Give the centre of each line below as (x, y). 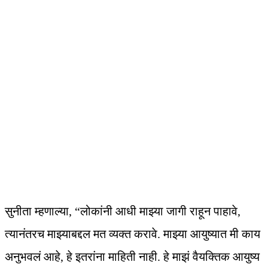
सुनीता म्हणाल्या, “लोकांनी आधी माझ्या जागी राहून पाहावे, (123, 211)
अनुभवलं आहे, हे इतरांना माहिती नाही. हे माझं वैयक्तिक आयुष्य (132, 257)
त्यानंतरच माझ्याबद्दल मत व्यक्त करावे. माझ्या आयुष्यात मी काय (133, 234)
